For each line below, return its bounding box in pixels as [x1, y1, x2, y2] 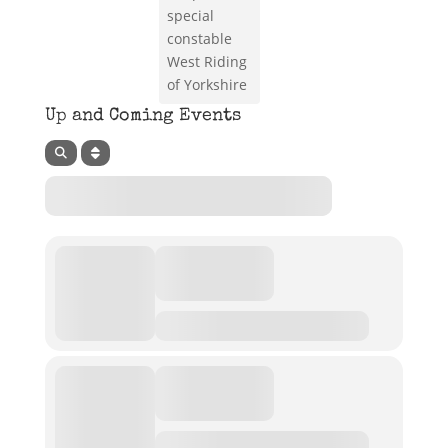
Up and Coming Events [44, 107, 241, 126]
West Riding [166, 52, 247, 72]
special [166, 6, 214, 26]
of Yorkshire [166, 75, 247, 95]
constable [166, 29, 232, 49]
